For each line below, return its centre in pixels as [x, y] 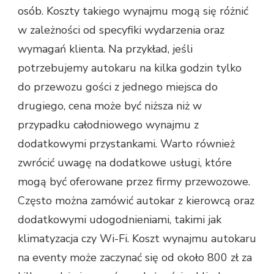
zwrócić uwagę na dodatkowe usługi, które [125, 163]
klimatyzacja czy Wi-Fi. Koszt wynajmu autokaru [137, 239]
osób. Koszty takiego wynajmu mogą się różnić [133, 11]
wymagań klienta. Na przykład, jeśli [105, 49]
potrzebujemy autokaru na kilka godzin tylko [130, 68]
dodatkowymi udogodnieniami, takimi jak [120, 220]
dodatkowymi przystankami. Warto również [126, 144]
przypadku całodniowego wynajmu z [108, 125]
